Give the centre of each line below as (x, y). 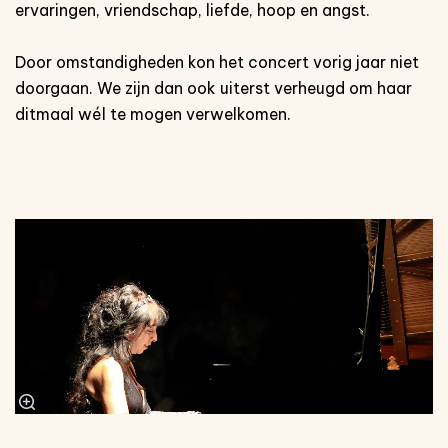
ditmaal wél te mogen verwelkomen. (153, 113)
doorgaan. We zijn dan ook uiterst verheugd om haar (213, 87)
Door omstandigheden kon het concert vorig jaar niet (217, 61)
